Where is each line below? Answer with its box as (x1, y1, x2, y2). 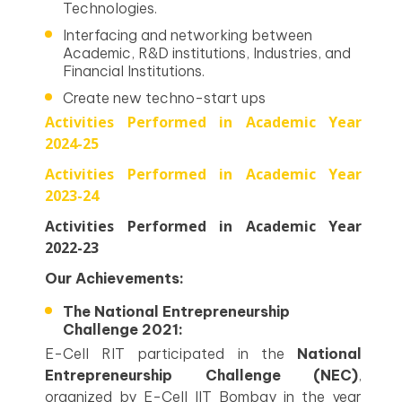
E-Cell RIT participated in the (45, 345, 297, 363)
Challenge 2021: (63, 320, 183, 338)
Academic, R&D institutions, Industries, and (63, 44, 351, 62)
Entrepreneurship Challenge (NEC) (45, 366, 358, 384)
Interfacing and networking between (63, 26, 312, 44)
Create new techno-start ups (63, 89, 266, 107)
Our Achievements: (45, 269, 184, 287)
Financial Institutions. (63, 62, 208, 80)
